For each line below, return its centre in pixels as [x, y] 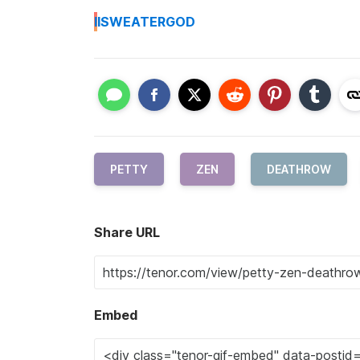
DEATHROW [299, 169]
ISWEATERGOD [146, 21]
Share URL [127, 232]
